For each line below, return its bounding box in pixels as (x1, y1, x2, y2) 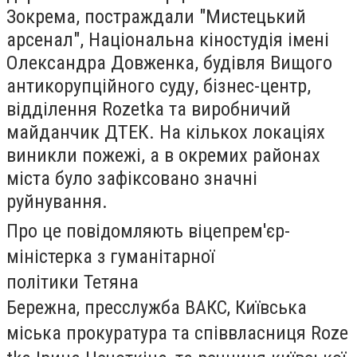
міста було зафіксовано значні (6, 167, 257, 190)
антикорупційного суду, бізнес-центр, (6, 74, 311, 97)
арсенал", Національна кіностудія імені (6, 28, 329, 51)
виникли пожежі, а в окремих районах (6, 143, 320, 167)
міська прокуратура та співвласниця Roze (6, 322, 348, 344)
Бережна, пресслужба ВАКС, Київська (6, 296, 307, 319)
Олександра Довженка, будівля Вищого (6, 51, 332, 74)
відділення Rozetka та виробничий (6, 97, 291, 120)
